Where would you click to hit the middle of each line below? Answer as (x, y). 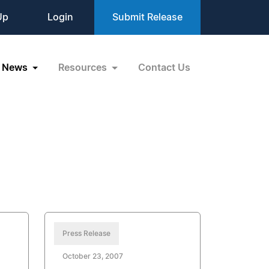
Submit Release (147, 17)
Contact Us (164, 68)
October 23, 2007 (93, 256)
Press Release (87, 234)
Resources (84, 68)
